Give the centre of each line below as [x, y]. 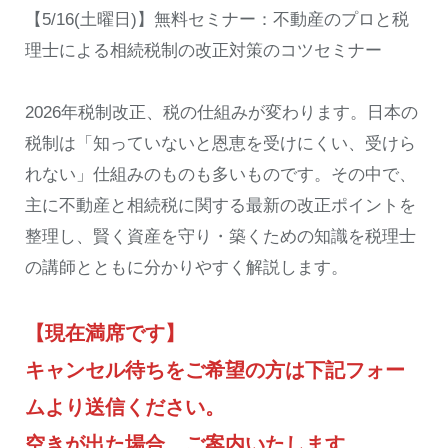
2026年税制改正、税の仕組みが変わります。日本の [221, 113]
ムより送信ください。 [125, 406]
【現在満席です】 [105, 332]
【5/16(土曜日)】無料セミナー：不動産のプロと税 [217, 20]
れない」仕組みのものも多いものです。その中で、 [220, 175]
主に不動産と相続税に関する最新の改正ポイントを [220, 206]
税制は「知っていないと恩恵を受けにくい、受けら [220, 144]
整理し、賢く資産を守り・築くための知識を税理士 [220, 237]
